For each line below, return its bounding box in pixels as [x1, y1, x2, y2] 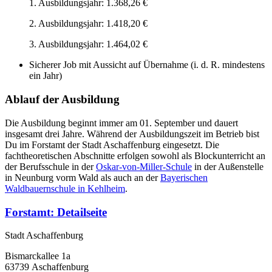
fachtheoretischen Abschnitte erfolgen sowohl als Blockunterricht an [5, 150, 265, 161]
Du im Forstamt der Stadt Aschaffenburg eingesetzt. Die [5, 139, 219, 150]
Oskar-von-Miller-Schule [96, 161, 192, 172]
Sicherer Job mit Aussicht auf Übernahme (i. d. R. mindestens [29, 59, 265, 70]
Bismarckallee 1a [5, 251, 70, 262]
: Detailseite [50, 205, 107, 219]
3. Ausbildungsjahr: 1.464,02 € [29, 39, 148, 50]
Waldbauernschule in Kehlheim [5, 183, 125, 194]
